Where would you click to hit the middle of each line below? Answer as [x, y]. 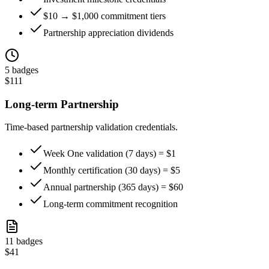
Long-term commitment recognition [110, 204]
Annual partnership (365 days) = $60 [113, 187]
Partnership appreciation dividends [108, 32]
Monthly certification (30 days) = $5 [112, 171]
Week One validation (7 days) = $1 [110, 154]
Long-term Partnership [62, 104]
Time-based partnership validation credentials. [91, 127]
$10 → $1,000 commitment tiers [104, 16]
